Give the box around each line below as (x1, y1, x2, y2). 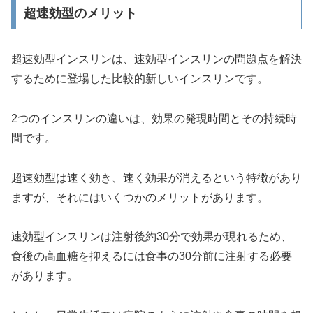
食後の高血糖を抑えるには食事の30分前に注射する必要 (11, 250, 292, 263)
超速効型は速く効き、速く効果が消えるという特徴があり (11, 171, 302, 184)
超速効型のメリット (23, 6, 137, 21)
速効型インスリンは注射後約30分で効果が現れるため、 (11, 231, 292, 243)
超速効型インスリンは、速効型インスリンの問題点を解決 (11, 53, 302, 66)
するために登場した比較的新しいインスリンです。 (11, 73, 268, 85)
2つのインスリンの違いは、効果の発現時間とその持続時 (11, 112, 297, 124)
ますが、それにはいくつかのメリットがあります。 (11, 191, 268, 203)
